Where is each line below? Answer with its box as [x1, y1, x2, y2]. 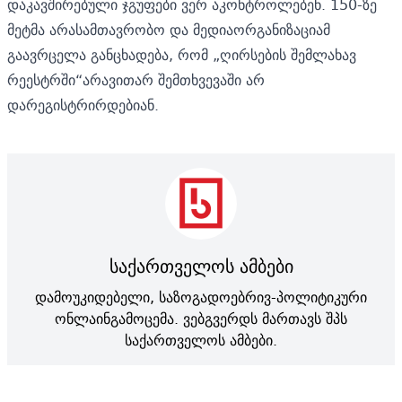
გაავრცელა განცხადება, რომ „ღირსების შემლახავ [7, 41, 356, 67]
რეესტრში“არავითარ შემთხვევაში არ [7, 66, 265, 92]
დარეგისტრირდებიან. [7, 92, 159, 118]
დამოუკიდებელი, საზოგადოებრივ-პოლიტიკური [35, 284, 367, 310]
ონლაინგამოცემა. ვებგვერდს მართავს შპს [55, 305, 347, 331]
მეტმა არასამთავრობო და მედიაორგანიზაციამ [7, 16, 330, 42]
